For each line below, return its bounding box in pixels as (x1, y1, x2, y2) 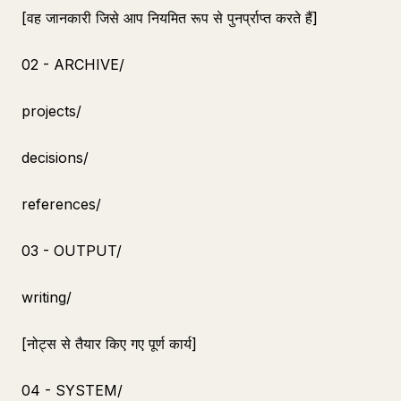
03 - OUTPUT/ (21, 242, 122, 260)
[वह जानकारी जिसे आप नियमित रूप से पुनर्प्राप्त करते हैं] (21, 9, 318, 27)
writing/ (21, 288, 72, 306)
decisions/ (21, 149, 89, 166)
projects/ (21, 102, 81, 120)
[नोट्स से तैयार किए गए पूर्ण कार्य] (21, 335, 197, 353)
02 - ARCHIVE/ (21, 55, 124, 73)
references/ (21, 195, 101, 213)
